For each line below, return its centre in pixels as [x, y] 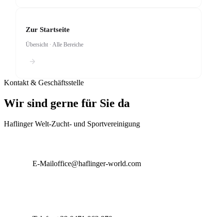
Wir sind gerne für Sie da [67, 103]
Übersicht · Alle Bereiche [54, 44]
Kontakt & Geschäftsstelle [44, 82]
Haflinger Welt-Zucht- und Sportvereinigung [72, 124]
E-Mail [43, 163]
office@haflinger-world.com [97, 163]
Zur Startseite [48, 29]
